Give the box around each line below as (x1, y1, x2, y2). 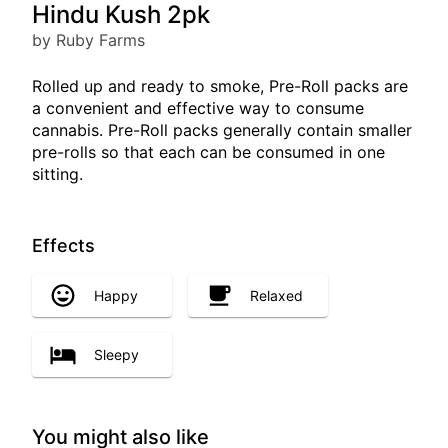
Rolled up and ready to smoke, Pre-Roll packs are (32, 76, 408, 96)
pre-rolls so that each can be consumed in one (32, 142, 385, 162)
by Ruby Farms (32, 30, 145, 50)
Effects (32, 235, 95, 256)
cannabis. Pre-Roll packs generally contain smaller (32, 120, 412, 140)
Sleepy (94, 346, 139, 364)
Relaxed (250, 286, 303, 304)
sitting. (32, 164, 83, 184)
